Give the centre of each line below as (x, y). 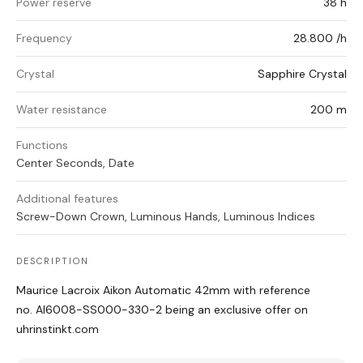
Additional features (67, 199)
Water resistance (62, 110)
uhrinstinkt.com (58, 329)
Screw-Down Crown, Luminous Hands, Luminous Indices (166, 217)
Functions (42, 145)
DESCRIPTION (53, 261)
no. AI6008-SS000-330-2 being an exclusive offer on (162, 310)
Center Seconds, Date (75, 163)
